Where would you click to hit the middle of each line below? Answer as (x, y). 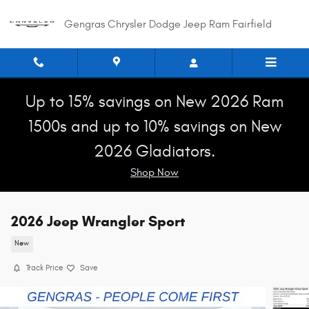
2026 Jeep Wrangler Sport (98, 221)
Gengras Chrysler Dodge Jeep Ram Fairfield (168, 24)
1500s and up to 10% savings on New (154, 127)
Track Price (45, 268)
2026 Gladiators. (154, 152)
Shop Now (154, 172)
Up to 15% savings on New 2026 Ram (154, 102)
